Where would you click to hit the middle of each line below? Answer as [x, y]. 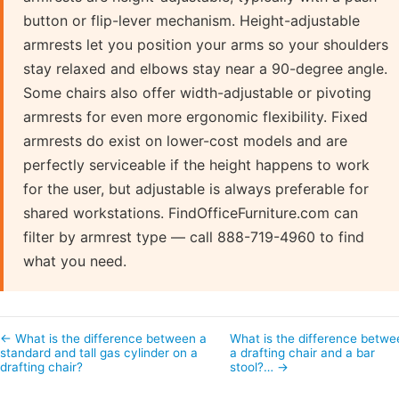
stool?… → [260, 366]
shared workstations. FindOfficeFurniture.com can [191, 212]
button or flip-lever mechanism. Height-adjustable [191, 20]
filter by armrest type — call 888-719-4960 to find [194, 236]
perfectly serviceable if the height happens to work [196, 164]
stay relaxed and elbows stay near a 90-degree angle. [205, 68]
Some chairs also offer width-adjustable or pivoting [197, 92]
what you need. [75, 261]
